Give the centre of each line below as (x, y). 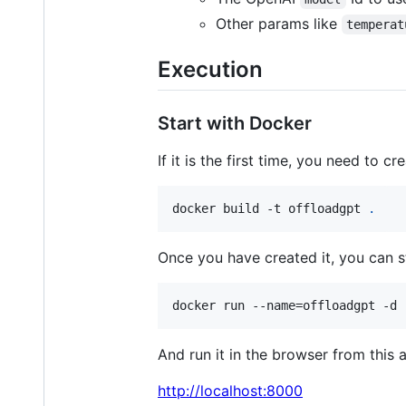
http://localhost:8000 (230, 391)
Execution (210, 70)
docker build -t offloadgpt (270, 209)
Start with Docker (235, 124)
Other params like (279, 24)
